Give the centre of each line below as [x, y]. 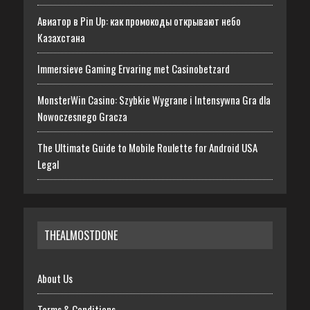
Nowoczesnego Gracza [82, 117]
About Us [55, 279]
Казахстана [61, 38]
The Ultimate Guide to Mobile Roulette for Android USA [147, 148]
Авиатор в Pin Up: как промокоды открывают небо [139, 21]
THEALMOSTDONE [81, 236]
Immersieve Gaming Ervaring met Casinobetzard [133, 69]
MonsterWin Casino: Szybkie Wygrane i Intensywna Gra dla [154, 100]
